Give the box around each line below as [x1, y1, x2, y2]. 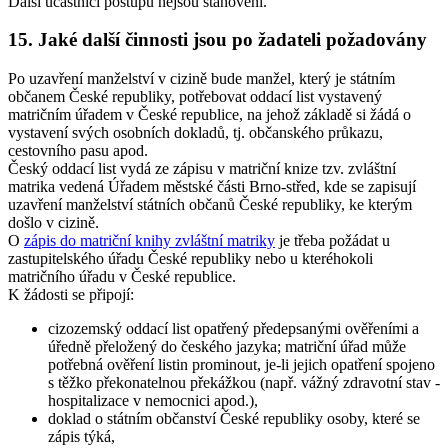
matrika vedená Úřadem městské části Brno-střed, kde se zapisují [8, 178, 416, 196]
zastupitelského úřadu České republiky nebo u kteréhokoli [8, 250, 373, 268]
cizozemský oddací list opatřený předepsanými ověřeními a [48, 320, 419, 338]
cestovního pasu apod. [8, 142, 148, 160]
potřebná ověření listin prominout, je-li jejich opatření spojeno [48, 356, 435, 374]
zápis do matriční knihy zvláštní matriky [24, 232, 275, 250]
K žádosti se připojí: [8, 286, 134, 304]
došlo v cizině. [8, 214, 99, 232]
